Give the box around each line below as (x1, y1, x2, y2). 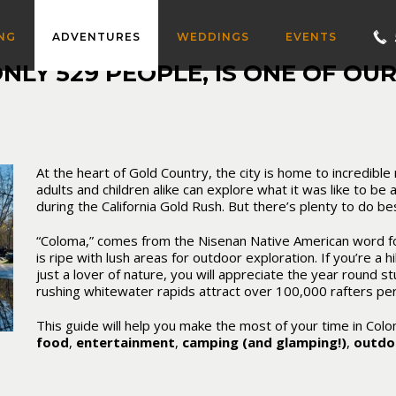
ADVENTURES (52, 30, 141, 43)
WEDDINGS (177, 30, 249, 43)
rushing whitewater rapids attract (36, 282, 244, 300)
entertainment (76, 333, 175, 351)
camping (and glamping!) (182, 333, 346, 351)
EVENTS (286, 30, 337, 43)
